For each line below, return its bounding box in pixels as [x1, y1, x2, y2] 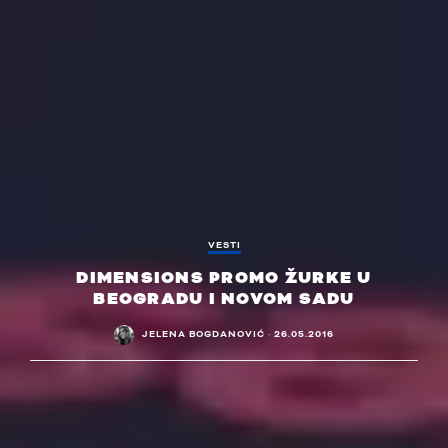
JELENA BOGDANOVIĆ [142, 327, 265, 341]
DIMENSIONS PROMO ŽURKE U [76, 266, 372, 289]
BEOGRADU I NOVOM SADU [93, 287, 355, 310]
